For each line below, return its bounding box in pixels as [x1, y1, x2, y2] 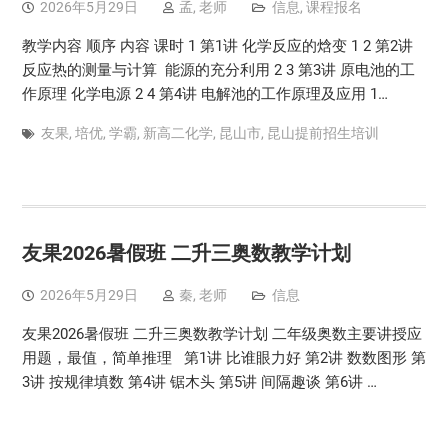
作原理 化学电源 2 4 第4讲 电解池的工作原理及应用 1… [21, 84, 388, 103]
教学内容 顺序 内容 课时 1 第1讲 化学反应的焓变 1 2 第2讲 [21, 36, 413, 55]
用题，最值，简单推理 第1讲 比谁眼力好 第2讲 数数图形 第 [21, 348, 426, 367]
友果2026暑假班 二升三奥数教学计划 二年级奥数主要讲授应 [21, 324, 422, 343]
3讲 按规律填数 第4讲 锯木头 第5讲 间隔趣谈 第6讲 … [21, 372, 377, 391]
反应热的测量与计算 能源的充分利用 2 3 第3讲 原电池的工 [21, 60, 415, 79]
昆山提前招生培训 [266, 124, 379, 141]
